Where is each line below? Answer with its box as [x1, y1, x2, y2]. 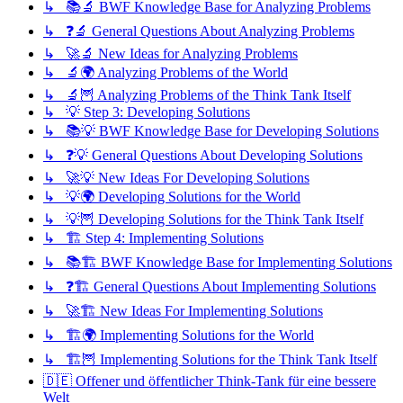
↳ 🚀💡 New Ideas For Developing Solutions [43, 170, 309, 186]
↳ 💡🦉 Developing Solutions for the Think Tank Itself [43, 211, 363, 228]
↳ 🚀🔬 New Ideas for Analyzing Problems [43, 46, 298, 62]
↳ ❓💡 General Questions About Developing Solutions [43, 148, 363, 164]
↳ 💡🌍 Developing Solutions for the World [43, 189, 300, 205]
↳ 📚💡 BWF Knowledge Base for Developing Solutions [43, 123, 379, 139]
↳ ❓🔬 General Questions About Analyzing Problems [43, 23, 354, 40]
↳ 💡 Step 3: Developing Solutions [43, 104, 250, 121]
